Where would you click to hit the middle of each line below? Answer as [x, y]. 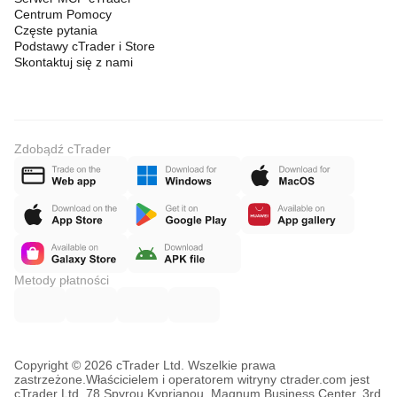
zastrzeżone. [50, 379]
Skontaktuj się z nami [74, 62]
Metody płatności [62, 280]
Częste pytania [56, 30]
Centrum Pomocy [63, 14]
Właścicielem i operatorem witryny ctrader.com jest [228, 379]
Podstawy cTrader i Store [85, 46]
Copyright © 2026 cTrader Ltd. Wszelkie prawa [145, 365]
